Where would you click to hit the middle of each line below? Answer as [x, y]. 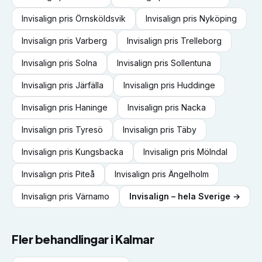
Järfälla [89, 85]
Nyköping [218, 18]
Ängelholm [189, 174]
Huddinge [196, 85]
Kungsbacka [99, 152]
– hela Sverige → [205, 196]
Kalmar [135, 239]
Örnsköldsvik [101, 18]
